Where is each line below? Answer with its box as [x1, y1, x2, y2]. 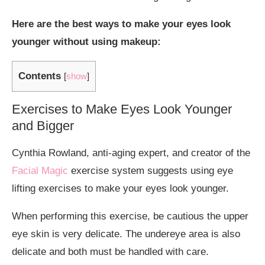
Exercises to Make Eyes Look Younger [12, 102, 232, 117]
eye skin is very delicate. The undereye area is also [12, 228, 240, 240]
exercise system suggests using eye [68, 165, 233, 177]
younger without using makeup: [12, 36, 161, 47]
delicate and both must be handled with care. [12, 246, 209, 258]
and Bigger [12, 118, 74, 134]
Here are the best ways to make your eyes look [12, 18, 231, 30]
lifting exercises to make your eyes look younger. [12, 183, 229, 195]
